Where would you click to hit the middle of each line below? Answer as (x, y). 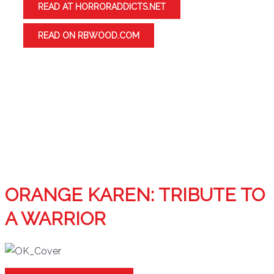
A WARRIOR (55, 219)
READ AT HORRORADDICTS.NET (102, 7)
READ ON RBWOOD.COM (89, 35)
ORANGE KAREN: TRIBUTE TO (135, 195)
